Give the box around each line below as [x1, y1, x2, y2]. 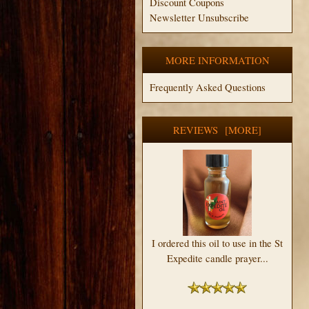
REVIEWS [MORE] [173, 123, 261, 137]
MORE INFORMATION [165, 53, 270, 67]
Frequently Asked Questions [150, 80, 266, 94]
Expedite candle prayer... [166, 251, 268, 265]
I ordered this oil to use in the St [152, 236, 283, 250]
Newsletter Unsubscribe [150, 10, 249, 24]
